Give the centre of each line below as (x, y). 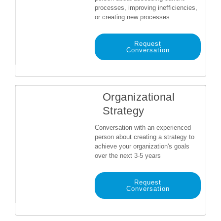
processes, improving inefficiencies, (146, 8)
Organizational (139, 97)
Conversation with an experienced (143, 128)
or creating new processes (132, 17)
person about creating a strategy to (145, 137)
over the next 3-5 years (128, 156)
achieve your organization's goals (142, 146)
